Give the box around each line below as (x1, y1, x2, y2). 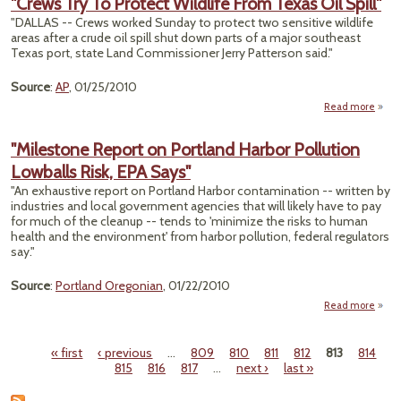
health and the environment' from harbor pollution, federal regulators (11, 228, 389, 244)
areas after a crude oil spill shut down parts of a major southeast (11, 30, 361, 46)
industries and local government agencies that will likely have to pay (11, 198, 381, 214)
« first (51, 345, 83, 361)
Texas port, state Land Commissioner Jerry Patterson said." (11, 45, 333, 61)
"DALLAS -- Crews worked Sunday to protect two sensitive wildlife (11, 14, 373, 30)
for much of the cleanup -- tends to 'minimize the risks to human (11, 213, 368, 229)
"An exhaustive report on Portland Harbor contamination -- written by (11, 183, 390, 199)
